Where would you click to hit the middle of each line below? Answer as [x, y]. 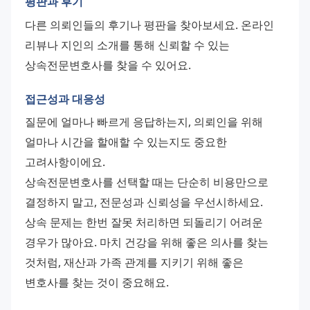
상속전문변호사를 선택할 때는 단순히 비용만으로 [147, 182]
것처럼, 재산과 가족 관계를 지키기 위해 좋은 [134, 263]
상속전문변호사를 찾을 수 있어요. [108, 65]
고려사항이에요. [65, 162]
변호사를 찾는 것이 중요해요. [97, 283]
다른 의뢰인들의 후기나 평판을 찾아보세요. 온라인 [149, 25]
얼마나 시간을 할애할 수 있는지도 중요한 [126, 142]
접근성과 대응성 [65, 99]
